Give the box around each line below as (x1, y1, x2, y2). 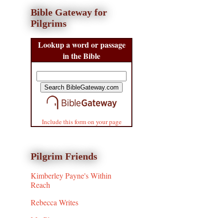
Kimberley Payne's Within (31, 170, 111, 181)
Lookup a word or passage (37, 39, 126, 51)
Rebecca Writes (31, 197, 78, 208)
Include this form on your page (41, 117, 122, 127)
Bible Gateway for (31, 7, 107, 18)
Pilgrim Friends (31, 151, 97, 162)
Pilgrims (31, 18, 67, 29)
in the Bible (63, 50, 100, 62)
